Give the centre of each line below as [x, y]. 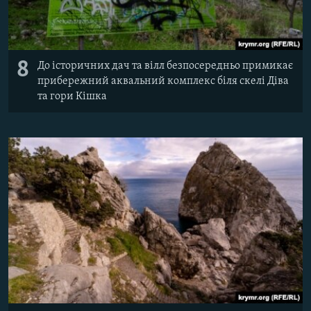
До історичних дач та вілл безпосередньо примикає [165, 66]
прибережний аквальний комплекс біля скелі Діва [163, 81]
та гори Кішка [72, 96]
